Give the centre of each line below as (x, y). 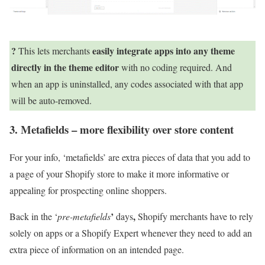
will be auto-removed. (53, 100)
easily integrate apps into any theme (164, 50)
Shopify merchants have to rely (194, 216)
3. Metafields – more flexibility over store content (122, 130)
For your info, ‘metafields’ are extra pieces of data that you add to (130, 157)
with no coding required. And (175, 67)
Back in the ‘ (33, 216)
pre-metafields (84, 216)
